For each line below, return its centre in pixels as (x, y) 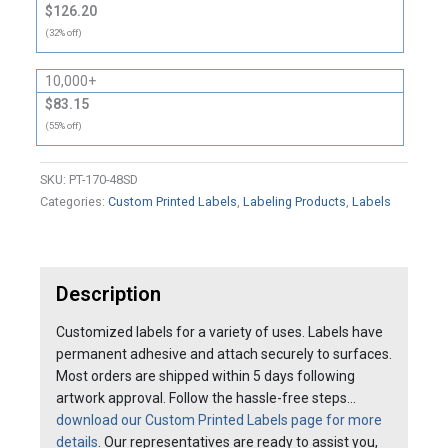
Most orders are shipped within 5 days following (205, 376)
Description (108, 294)
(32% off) (63, 32)
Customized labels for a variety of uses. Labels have (219, 332)
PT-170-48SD (103, 180)
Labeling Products (294, 202)
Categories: (74, 202)
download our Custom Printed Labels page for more (219, 420)
